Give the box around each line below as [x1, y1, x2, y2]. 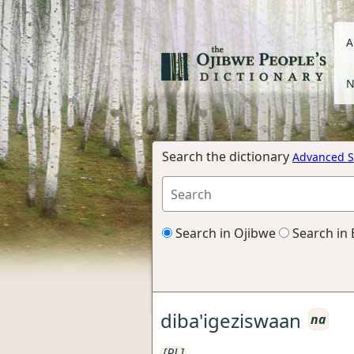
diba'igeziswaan [160, 307, 301, 333]
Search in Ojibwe [172, 224, 276, 242]
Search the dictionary [162, 148, 292, 165]
